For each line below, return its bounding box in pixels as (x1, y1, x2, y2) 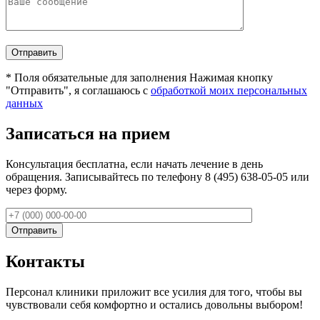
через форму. (6, 183, 67, 196)
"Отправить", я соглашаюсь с (6, 84, 151, 97)
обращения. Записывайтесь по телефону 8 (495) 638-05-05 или (6, 170, 309, 183)
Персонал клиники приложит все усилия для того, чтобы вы (6, 285, 302, 298)
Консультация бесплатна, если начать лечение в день (6, 157, 263, 170)
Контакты (6, 251, 85, 271)
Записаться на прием (6, 124, 170, 144)
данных (6, 97, 43, 110)
